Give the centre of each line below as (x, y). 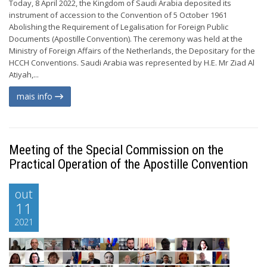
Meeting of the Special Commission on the (116, 150)
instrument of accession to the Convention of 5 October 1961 (118, 15)
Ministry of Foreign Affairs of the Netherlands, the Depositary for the (132, 51)
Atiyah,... (24, 74)
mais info (36, 96)
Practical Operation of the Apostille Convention (128, 164)
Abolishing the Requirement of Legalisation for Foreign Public (119, 27)
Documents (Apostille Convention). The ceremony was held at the (126, 39)
